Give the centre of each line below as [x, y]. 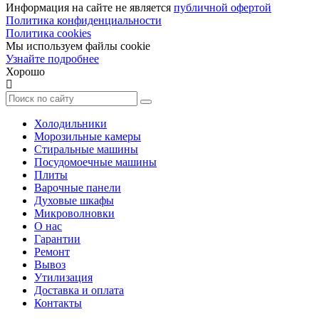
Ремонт [52, 251]
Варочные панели [78, 187]
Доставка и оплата [79, 290]
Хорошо [25, 71]
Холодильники [70, 123]
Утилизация [63, 277]
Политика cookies [48, 33]
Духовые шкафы [74, 200]
